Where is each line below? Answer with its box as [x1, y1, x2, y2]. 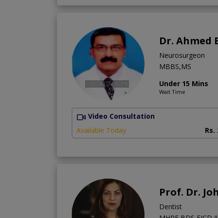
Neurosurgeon [159, 51, 205, 60]
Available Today [76, 125, 126, 135]
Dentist [159, 201, 182, 211]
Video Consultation [88, 111, 155, 121]
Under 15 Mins [159, 79, 208, 89]
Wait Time [159, 88, 185, 96]
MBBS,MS [159, 62, 191, 72]
